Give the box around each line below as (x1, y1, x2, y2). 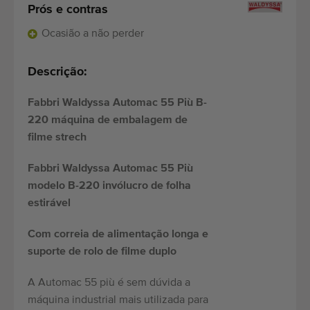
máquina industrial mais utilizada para (28, 295, 208, 307)
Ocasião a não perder (42, 28, 144, 40)
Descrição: (28, 66, 87, 79)
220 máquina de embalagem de (28, 115, 188, 127)
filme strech (28, 132, 86, 144)
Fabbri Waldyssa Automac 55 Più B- (28, 98, 207, 109)
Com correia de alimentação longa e (28, 229, 208, 241)
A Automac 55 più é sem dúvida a (28, 277, 190, 289)
